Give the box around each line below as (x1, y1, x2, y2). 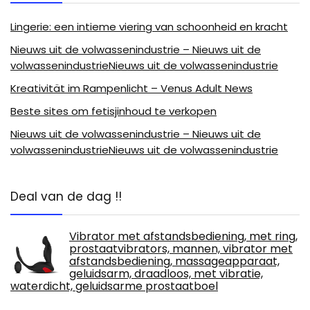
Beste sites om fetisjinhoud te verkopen (10, 104, 217, 119)
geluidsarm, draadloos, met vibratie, (69, 266, 263, 282)
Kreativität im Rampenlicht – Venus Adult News (10, 81, 253, 96)
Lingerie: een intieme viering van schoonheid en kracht (10, 19, 288, 35)
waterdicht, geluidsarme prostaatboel (10, 278, 218, 295)
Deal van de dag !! (10, 188, 122, 206)
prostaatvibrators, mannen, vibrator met (69, 241, 293, 257)
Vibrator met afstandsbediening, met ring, (69, 228, 298, 245)
